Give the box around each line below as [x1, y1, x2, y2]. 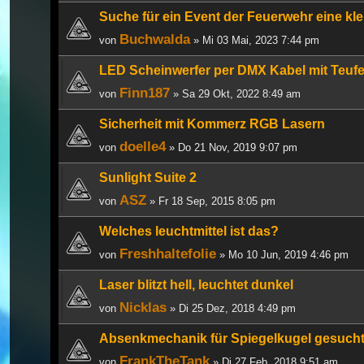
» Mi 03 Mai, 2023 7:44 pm [190, 33, 319, 46]
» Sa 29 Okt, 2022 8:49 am [170, 87, 301, 100]
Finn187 [119, 84, 170, 101]
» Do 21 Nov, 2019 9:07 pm [166, 141, 297, 154]
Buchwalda [119, 30, 190, 47]
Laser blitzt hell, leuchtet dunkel [99, 277, 293, 292]
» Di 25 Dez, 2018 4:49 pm [167, 301, 296, 314]
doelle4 [119, 137, 166, 154]
